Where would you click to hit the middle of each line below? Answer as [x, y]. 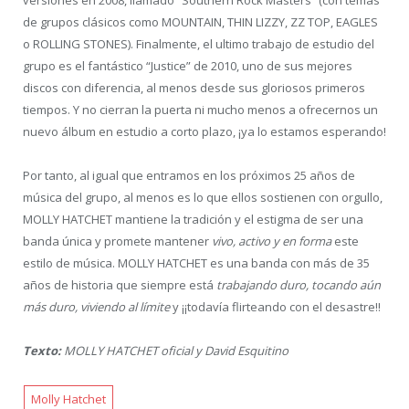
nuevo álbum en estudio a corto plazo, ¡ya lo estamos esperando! [204, 132]
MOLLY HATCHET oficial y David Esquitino [176, 351]
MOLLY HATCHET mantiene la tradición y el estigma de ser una [193, 220]
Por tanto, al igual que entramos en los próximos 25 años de [189, 176]
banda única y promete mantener [117, 241]
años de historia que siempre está [120, 285]
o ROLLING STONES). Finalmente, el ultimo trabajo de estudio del [199, 44]
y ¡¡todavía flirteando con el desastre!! [275, 307]
